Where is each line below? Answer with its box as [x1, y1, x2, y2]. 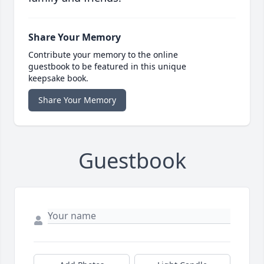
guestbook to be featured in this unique [28, 61, 186, 72]
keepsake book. [28, 72, 88, 84]
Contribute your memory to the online [28, 49, 178, 61]
